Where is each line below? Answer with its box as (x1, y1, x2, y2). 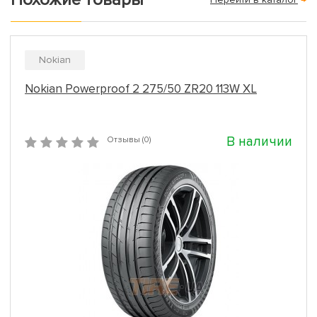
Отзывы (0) (107, 134, 151, 145)
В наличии (226, 134, 292, 150)
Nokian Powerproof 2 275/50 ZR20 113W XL (25, 81, 257, 96)
